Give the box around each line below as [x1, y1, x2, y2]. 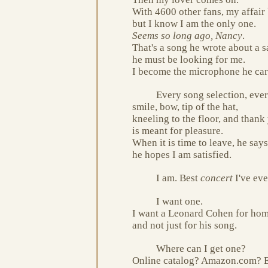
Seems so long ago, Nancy [132, 29, 242, 41]
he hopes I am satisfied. [132, 148, 232, 160]
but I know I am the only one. [132, 17, 256, 29]
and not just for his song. [132, 219, 237, 231]
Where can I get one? [156, 242, 246, 254]
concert [200, 172, 233, 184]
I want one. [156, 195, 203, 207]
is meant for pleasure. [132, 124, 223, 136]
